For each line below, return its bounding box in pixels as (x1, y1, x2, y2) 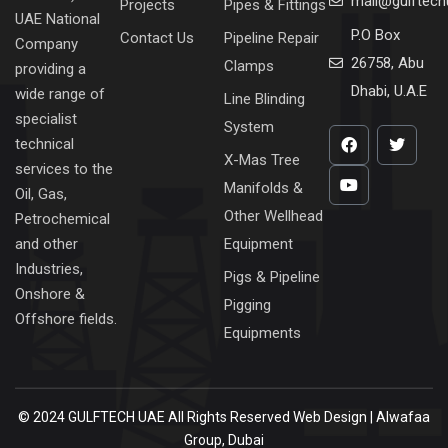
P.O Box (351, 25, 400, 44)
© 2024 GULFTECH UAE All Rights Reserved (18, 408, 293, 425)
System (224, 117, 274, 136)
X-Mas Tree (224, 150, 300, 169)
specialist (15, 109, 77, 128)
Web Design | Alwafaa (293, 408, 430, 425)
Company (15, 34, 78, 53)
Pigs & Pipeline (224, 267, 320, 286)
